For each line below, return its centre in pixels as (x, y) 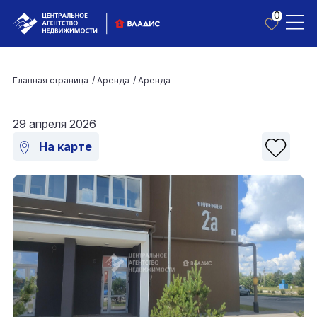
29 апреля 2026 (54, 124)
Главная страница (51, 80)
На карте (64, 146)
